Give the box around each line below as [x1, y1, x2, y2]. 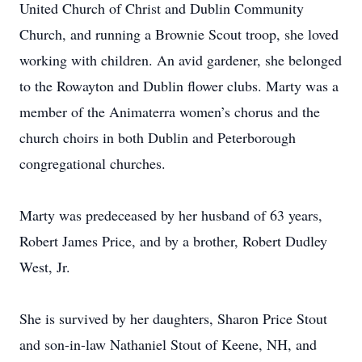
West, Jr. [19, 257, 70, 276]
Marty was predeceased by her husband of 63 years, [19, 205, 322, 225]
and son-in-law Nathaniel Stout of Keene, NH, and [19, 335, 317, 354]
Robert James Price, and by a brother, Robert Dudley [19, 231, 327, 250]
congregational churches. [19, 154, 166, 173]
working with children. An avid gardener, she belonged [19, 50, 342, 69]
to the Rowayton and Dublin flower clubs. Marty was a [19, 76, 339, 95]
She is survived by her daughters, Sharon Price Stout [19, 309, 327, 328]
